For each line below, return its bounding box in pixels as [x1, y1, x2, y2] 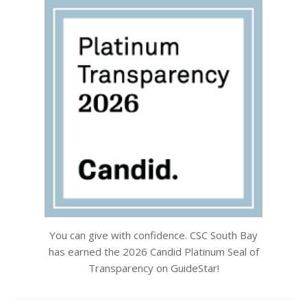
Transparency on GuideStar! [88, 261, 219, 275]
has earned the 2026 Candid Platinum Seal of [48, 245, 259, 258]
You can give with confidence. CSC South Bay [49, 228, 258, 242]
